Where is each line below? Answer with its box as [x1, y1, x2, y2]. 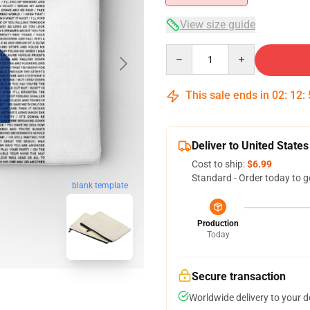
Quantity [165, 45, 203, 56]
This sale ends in [183, 89, 272, 102]
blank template [71, 181, 128, 191]
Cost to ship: [192, 158, 247, 170]
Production [197, 219, 239, 228]
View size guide [180, 18, 255, 31]
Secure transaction [192, 270, 286, 283]
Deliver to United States [192, 139, 309, 152]
